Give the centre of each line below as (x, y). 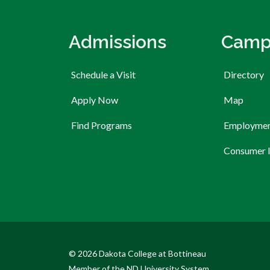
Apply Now (95, 99)
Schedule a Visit (103, 74)
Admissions (118, 42)
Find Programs (102, 125)
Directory (244, 74)
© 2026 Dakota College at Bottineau (137, 253)
